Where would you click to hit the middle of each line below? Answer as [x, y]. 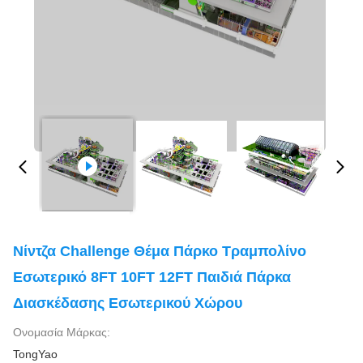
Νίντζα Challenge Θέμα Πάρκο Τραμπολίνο [160, 251]
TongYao [35, 354]
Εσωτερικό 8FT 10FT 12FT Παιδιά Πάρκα [152, 277]
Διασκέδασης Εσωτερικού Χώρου [128, 303]
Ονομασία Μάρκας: [62, 332]
